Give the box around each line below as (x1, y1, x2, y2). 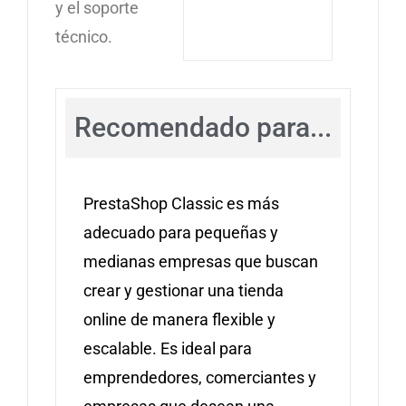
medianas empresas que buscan (83, 252, 318, 272)
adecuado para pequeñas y (83, 223, 278, 243)
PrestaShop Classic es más (83, 194, 279, 214)
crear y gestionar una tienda (83, 281, 284, 301)
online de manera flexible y (83, 310, 275, 330)
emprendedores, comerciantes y (83, 368, 316, 388)
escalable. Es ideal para (83, 339, 252, 359)
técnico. (55, 27, 112, 47)
